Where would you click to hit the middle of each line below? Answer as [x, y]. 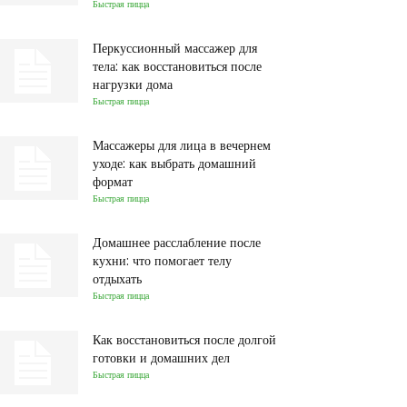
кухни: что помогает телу [162, 261]
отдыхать [117, 279]
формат [113, 182]
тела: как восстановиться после [177, 66]
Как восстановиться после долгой [184, 340]
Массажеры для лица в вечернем [182, 145]
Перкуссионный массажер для [175, 48]
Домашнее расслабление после [177, 243]
